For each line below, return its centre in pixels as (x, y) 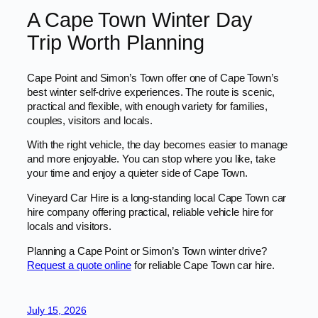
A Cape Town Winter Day (140, 20)
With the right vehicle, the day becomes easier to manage (158, 145)
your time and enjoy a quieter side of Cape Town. (138, 174)
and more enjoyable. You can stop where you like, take (151, 159)
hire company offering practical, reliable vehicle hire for (150, 213)
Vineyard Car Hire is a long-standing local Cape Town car (157, 198)
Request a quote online (79, 265)
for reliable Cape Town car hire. (203, 265)
